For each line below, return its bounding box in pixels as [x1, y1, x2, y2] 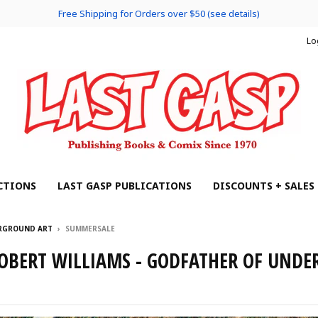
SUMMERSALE [65, 224, 115, 234]
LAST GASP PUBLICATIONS [57, 179, 192, 192]
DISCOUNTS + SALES [213, 179, 314, 192]
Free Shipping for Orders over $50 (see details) [58, 7, 260, 20]
